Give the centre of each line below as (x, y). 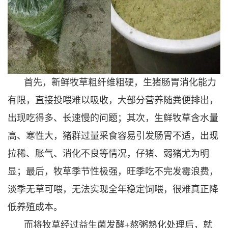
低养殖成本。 (35, 207)
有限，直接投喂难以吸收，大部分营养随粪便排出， (113, 100)
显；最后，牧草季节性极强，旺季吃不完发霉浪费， (113, 171)
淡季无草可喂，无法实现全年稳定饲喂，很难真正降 (113, 189)
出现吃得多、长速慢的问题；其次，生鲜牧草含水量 (113, 118)
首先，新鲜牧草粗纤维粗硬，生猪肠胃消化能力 (120, 82)
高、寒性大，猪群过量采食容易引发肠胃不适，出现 (113, 136)
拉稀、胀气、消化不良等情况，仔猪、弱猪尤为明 (108, 153)
